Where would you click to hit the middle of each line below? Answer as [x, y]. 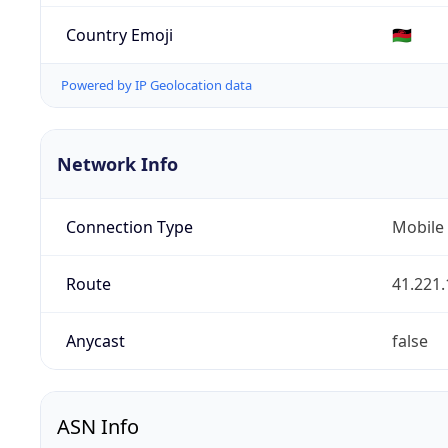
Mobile [417, 227]
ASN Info [98, 427]
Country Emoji [119, 34]
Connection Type [129, 227]
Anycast [95, 341]
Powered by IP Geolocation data [156, 85]
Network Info [117, 164]
